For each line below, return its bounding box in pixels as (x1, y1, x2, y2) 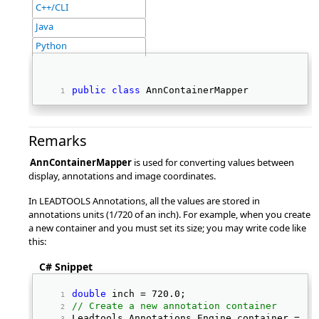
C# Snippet (39, 260, 93, 273)
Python (36, 39, 67, 52)
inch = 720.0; (106, 288, 192, 299)
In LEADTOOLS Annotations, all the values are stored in (28, 194, 260, 207)
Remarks (28, 131, 87, 150)
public (72, 85, 106, 95)
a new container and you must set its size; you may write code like (28, 221, 306, 234)
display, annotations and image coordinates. (28, 169, 216, 182)
